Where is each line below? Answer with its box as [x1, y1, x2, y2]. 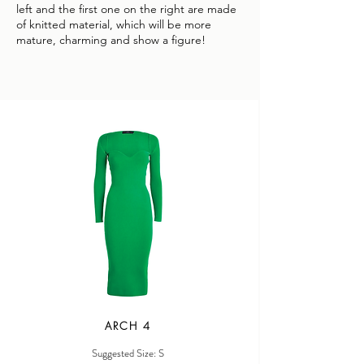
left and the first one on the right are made [16, 2, 236, 16]
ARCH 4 [105, 318, 151, 333]
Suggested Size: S [92, 345, 164, 361]
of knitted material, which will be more [16, 17, 211, 32]
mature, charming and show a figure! [16, 32, 206, 47]
